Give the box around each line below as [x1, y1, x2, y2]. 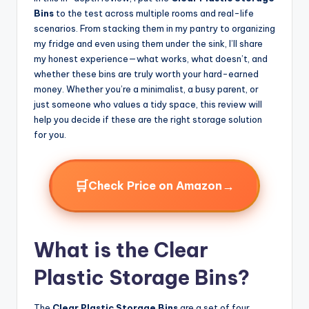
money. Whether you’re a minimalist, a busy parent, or [34, 83, 259, 94]
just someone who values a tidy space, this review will [34, 98, 262, 110]
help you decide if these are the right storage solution [34, 113, 262, 125]
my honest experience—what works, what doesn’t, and [34, 52, 268, 64]
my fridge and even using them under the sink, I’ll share [34, 37, 263, 49]
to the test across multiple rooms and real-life [54, 7, 254, 19]
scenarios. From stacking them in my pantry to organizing [34, 22, 275, 34]
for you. [34, 128, 66, 140]
